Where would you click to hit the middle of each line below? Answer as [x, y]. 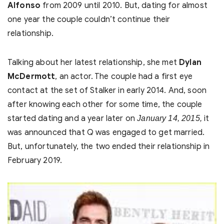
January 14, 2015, [168, 118]
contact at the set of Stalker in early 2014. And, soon [107, 90]
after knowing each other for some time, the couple [105, 104]
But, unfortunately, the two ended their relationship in [109, 146]
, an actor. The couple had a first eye [124, 76]
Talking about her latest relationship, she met [92, 62]
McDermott [31, 76]
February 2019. [35, 160]
